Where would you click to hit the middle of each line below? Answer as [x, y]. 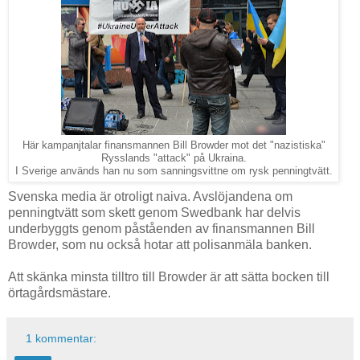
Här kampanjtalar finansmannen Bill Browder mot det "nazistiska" [174, 146]
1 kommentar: [61, 339]
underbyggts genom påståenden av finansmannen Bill [162, 229]
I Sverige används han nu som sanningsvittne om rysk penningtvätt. [174, 172]
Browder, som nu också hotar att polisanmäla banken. [160, 245]
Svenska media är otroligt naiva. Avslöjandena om [150, 197]
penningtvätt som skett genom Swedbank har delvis [154, 213]
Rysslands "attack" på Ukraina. [174, 159]
